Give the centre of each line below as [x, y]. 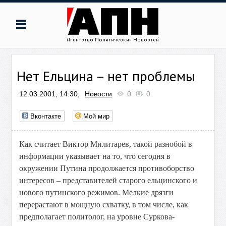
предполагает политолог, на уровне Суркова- [97, 217]
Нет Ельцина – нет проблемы [106, 76]
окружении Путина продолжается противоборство [107, 168]
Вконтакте [46, 116]
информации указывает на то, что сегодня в [95, 156]
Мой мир [97, 116]
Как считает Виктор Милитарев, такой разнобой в [106, 144]
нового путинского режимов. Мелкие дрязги [97, 192]
